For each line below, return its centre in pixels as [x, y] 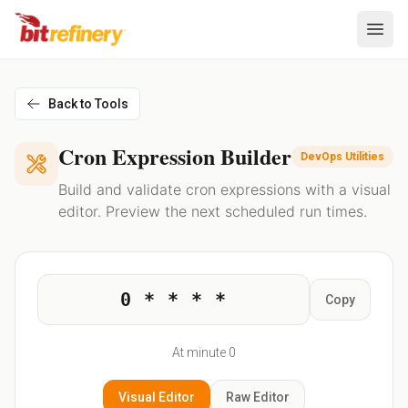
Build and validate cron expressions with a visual [224, 189]
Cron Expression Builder [175, 156]
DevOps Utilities [342, 157]
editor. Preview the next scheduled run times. [213, 211]
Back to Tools [88, 104]
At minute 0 [204, 352]
